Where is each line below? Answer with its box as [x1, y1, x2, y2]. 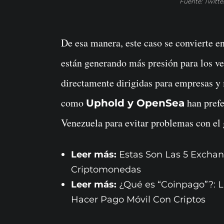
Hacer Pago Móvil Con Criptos [71, 193, 205, 205]
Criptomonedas [71, 163, 141, 175]
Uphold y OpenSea [86, 96, 184, 109]
